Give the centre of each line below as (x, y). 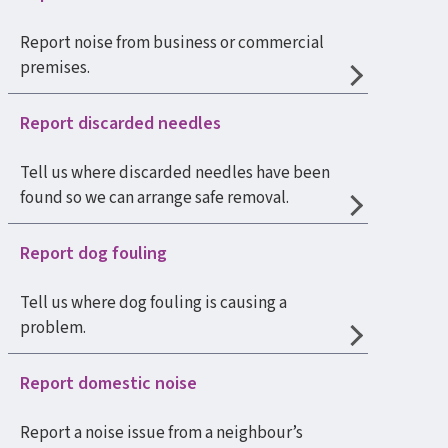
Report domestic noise (108, 383)
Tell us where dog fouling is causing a (153, 303)
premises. (55, 68)
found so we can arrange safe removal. (154, 198)
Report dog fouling (93, 253)
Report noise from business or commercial (172, 43)
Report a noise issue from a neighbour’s (161, 433)
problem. (53, 328)
